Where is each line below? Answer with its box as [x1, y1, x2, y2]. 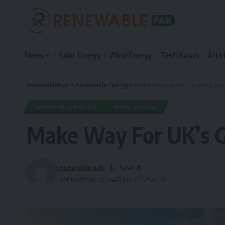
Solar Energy [59, 50, 101, 60]
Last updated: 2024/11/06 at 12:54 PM [56, 175, 167, 184]
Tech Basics [161, 50, 199, 60]
